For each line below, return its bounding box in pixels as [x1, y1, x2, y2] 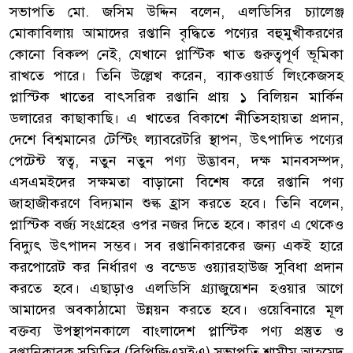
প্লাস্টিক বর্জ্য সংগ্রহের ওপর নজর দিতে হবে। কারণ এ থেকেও [9, 215, 344, 233]
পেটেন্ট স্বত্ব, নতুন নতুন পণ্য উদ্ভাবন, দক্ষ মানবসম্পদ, [9, 151, 344, 169]
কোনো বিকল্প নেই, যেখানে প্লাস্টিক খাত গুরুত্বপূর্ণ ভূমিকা [9, 45, 344, 63]
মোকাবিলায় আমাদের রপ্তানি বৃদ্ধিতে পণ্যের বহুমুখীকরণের [9, 24, 344, 42]
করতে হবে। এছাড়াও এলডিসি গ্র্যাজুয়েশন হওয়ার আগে [9, 279, 344, 297]
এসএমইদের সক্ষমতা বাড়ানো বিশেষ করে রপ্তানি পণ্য [9, 173, 344, 191]
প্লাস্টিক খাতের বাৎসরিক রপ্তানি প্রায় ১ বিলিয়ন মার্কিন [9, 87, 344, 106]
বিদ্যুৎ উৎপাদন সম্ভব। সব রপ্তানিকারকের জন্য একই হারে [9, 236, 344, 255]
